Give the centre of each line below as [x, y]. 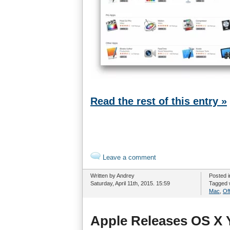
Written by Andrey [112, 176]
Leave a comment [128, 157]
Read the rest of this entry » [159, 101]
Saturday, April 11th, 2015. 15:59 [130, 183]
